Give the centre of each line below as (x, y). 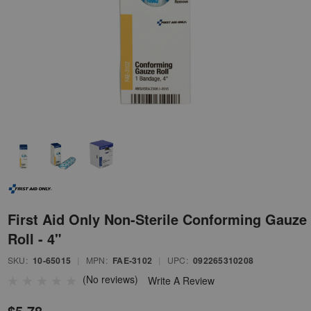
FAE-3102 (133, 261)
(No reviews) (110, 279)
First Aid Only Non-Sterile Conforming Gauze (157, 219)
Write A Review (181, 281)
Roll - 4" (34, 239)
